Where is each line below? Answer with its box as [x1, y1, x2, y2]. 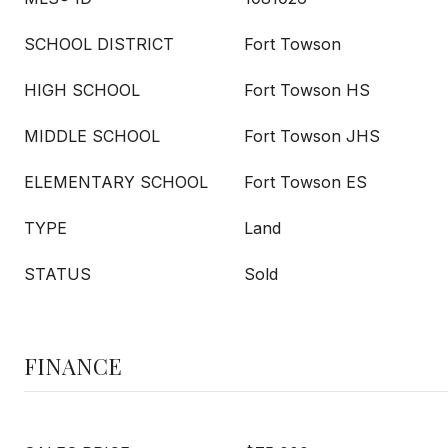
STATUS [24, 264, 91, 284]
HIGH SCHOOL [24, 80, 140, 100]
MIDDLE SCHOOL [24, 126, 160, 146]
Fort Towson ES [244, 172, 367, 192]
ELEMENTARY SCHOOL [24, 172, 208, 192]
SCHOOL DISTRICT [24, 34, 174, 54]
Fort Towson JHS [244, 126, 380, 146]
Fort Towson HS [244, 80, 370, 100]
